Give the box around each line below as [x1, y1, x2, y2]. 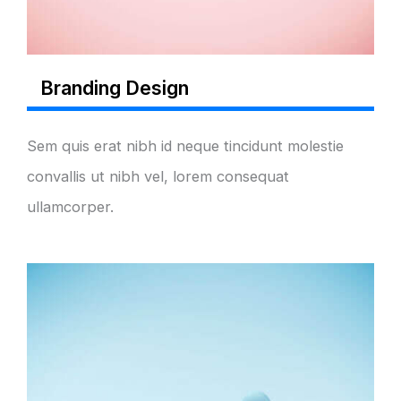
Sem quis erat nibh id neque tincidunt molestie [27, 137, 344, 155]
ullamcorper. [27, 198, 114, 216]
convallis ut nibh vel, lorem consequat [27, 167, 289, 185]
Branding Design [40, 76, 189, 99]
